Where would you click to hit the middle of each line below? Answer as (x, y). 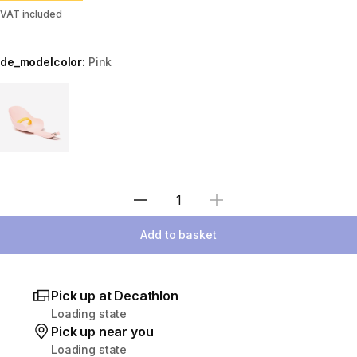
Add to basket (178, 235)
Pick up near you (102, 331)
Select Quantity (220, 208)
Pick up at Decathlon (115, 295)
